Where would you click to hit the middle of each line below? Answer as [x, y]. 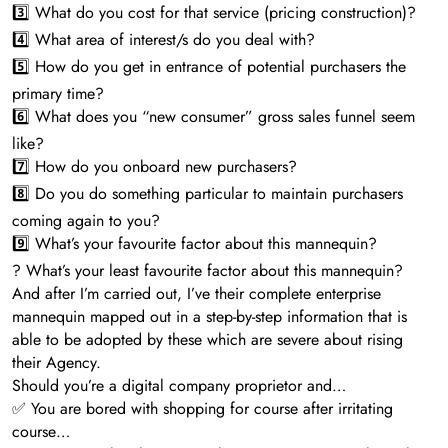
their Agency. [56, 363]
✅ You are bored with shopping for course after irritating [202, 409]
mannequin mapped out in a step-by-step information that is [209, 317]
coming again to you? [86, 221]
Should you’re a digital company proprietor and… [179, 386]
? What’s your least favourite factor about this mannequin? [207, 271]
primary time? [58, 94]
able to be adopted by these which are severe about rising [207, 340]
